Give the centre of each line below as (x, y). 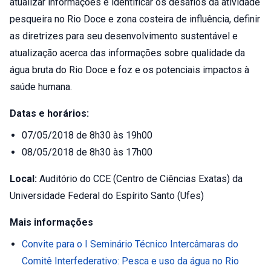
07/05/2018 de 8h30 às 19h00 (87, 135)
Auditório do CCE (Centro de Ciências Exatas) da (140, 179)
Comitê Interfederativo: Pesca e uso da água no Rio (130, 261)
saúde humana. (41, 87)
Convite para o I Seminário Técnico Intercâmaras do (130, 244)
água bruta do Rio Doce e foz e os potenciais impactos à (129, 70)
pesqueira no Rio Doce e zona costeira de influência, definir (135, 19)
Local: (23, 179)
